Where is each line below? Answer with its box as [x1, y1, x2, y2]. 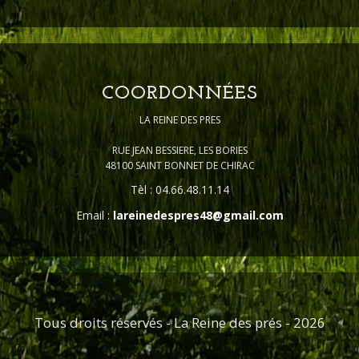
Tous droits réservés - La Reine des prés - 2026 [34, 313, 325, 333]
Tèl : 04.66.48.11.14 [130, 182, 229, 198]
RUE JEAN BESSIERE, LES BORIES [111, 143, 248, 158]
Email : [75, 208, 113, 224]
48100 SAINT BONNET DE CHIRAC [104, 159, 255, 173]
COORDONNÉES [101, 84, 258, 104]
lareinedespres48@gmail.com [112, 208, 284, 224]
